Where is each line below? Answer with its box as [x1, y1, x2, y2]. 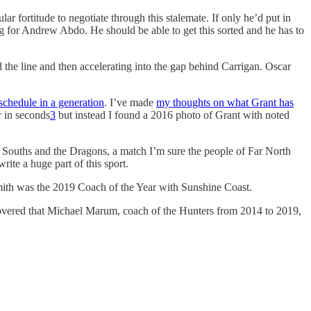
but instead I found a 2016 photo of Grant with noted [56, 108, 289, 121]
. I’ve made [104, 96, 156, 108]
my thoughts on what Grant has [156, 96, 294, 108]
